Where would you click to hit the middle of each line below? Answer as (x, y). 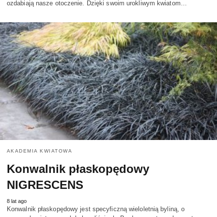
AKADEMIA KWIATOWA (40, 151)
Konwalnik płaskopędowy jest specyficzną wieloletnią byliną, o (96, 209)
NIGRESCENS (45, 185)
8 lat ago (17, 201)
